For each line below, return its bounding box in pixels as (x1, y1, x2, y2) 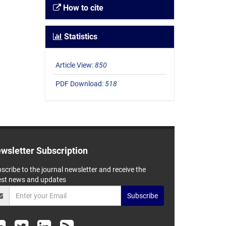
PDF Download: (55, 80, 105, 88)
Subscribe (127, 191, 158, 200)
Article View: (55, 61, 95, 70)
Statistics (62, 32, 97, 42)
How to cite (61, 3, 103, 13)
